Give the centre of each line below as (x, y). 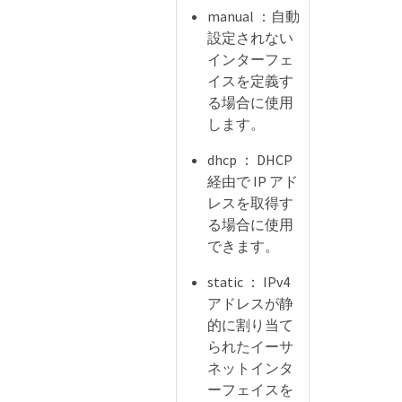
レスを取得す (250, 202)
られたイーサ (250, 346)
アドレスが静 (250, 303)
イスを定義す (250, 80)
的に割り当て (250, 324)
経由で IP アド (253, 181)
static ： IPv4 (249, 281)
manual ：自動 (253, 16)
